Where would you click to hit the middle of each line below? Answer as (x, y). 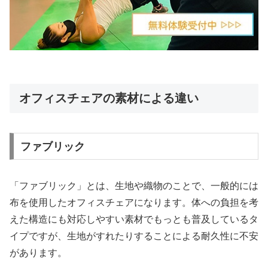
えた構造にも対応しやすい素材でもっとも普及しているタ (134, 219)
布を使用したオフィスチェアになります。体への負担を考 (134, 202)
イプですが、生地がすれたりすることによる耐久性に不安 (134, 236)
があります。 (38, 252)
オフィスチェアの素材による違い (109, 98)
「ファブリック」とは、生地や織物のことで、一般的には (134, 185)
